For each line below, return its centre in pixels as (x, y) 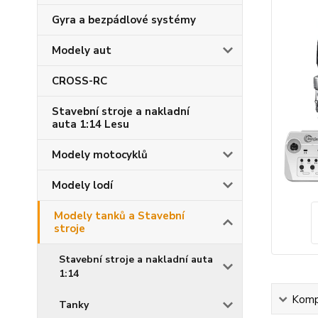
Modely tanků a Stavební (119, 216)
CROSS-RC (79, 81)
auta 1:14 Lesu (91, 124)
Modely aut (82, 50)
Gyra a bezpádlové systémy (124, 20)
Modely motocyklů (100, 155)
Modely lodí (82, 185)
